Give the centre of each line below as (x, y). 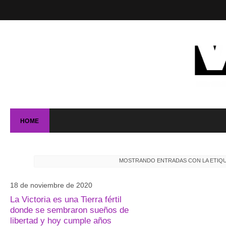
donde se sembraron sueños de (69, 210)
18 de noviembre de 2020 (51, 185)
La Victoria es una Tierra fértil (66, 200)
